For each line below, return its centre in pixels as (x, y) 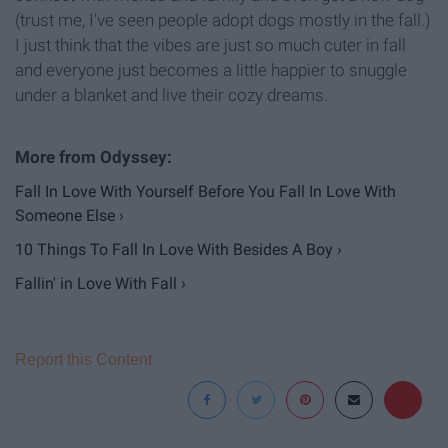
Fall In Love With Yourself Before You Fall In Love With (205, 191)
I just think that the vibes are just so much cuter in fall (210, 44)
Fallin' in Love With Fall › (100, 283)
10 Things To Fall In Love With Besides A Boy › (178, 249)
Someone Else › (69, 215)
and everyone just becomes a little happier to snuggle (211, 69)
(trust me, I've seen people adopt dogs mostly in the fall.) (223, 19)
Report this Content (83, 359)
